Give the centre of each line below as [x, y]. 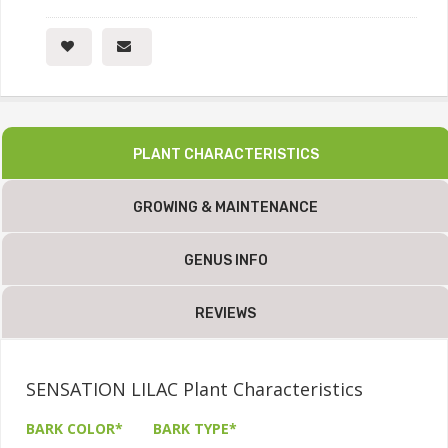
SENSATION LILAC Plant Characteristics [194, 389]
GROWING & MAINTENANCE [226, 208]
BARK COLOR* [74, 429]
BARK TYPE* [195, 429]
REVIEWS [226, 314]
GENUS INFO [226, 261]
